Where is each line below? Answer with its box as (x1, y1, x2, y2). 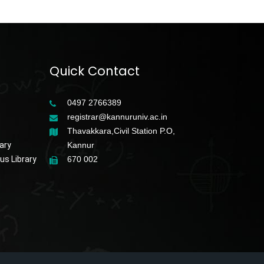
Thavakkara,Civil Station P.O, (67, 126, 175, 136)
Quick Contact (49, 62, 140, 80)
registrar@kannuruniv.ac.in (67, 111, 167, 121)
